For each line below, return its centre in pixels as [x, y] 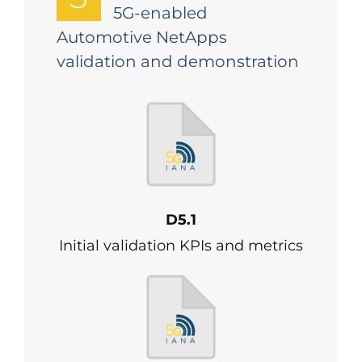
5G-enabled [160, 13]
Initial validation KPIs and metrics [181, 246]
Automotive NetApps [141, 37]
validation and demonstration [177, 61]
